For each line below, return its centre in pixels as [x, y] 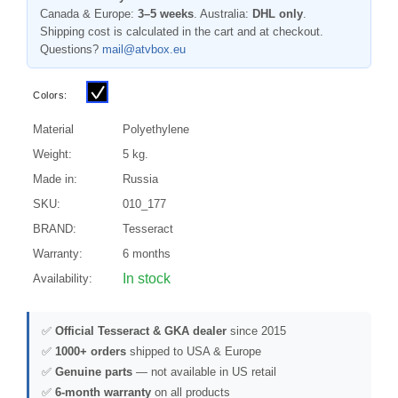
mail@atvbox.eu [144, 49]
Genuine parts [94, 372]
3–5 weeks [166, 14]
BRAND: [55, 229]
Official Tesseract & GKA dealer [141, 331]
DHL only [278, 14]
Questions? [71, 49]
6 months [147, 254]
